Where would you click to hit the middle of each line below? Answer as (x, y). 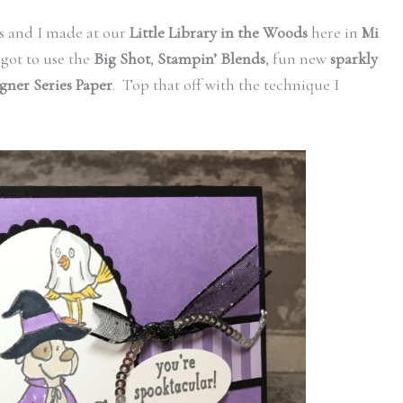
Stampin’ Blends (211, 58)
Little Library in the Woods (219, 32)
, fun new (298, 58)
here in (335, 32)
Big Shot (122, 58)
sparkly (354, 58)
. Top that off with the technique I (226, 84)
